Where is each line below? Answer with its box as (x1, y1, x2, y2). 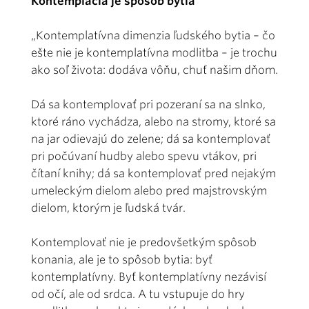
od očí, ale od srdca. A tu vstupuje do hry (31, 287, 245, 301)
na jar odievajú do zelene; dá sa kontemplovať (31, 132, 270, 146)
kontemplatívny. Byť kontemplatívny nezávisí (31, 270, 266, 283)
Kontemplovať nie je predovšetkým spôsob (31, 235, 257, 249)
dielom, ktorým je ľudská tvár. (31, 201, 186, 215)
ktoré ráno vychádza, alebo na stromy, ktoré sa (31, 114, 276, 128)
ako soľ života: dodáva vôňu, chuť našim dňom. (31, 63, 278, 77)
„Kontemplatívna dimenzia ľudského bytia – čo (31, 28, 275, 42)
